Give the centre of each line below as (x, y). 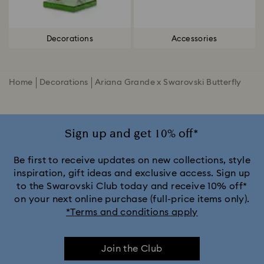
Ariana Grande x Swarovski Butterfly (168, 82)
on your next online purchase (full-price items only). (132, 199)
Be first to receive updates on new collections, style (132, 160)
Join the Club (132, 249)
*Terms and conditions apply (132, 212)
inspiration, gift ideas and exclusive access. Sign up (132, 173)
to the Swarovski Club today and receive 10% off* (132, 186)
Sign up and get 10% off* (132, 134)
